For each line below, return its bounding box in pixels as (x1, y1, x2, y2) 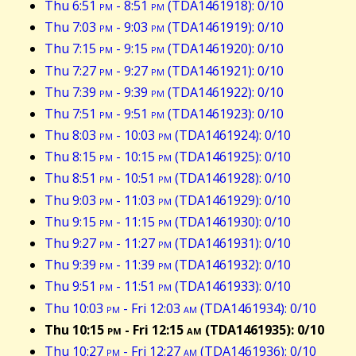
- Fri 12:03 (120, 299, 184, 317)
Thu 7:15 (44, 40, 99, 58)
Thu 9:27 (44, 234, 99, 253)
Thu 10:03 (44, 299, 106, 317)
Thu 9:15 (44, 212, 99, 230)
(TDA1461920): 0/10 (164, 40, 284, 58)
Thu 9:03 (44, 191, 99, 209)
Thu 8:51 (44, 169, 99, 188)
